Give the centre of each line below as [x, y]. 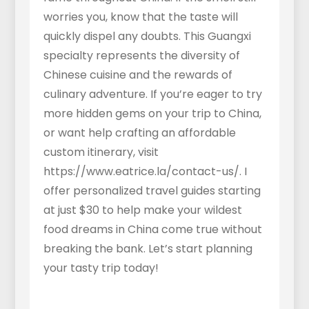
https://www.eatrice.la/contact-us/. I [145, 171]
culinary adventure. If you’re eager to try [152, 94]
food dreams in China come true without [152, 229]
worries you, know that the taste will [140, 17]
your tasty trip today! [101, 268]
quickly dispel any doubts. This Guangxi [147, 36]
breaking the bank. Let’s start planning [148, 248]
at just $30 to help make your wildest [142, 210]
